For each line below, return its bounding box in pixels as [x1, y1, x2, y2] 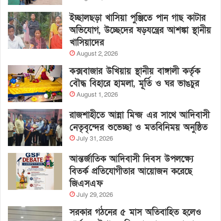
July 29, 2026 [76, 190, 113, 199]
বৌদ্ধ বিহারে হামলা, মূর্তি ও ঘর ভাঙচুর [70, 77, 199, 89]
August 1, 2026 [76, 90, 118, 99]
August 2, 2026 [76, 49, 118, 58]
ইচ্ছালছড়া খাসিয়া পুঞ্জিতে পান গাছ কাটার [70, 12, 206, 24]
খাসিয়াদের [70, 37, 104, 48]
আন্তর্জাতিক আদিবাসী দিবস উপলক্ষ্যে [70, 153, 193, 165]
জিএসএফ [70, 178, 103, 189]
